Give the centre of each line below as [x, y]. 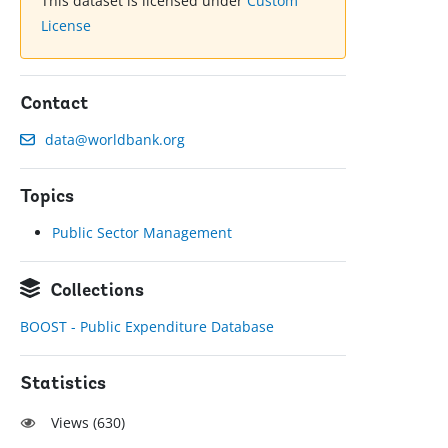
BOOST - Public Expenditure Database [147, 327]
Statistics [63, 385]
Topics [47, 198]
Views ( [74, 423]
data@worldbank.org [115, 140]
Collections [97, 292]
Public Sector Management [142, 233]
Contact [55, 105]
